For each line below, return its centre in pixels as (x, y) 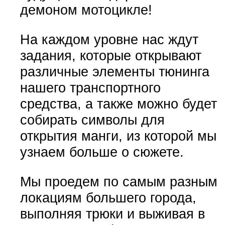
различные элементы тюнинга (115, 71)
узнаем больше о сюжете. (102, 152)
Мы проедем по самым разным (119, 182)
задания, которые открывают (110, 55)
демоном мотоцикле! (86, 10)
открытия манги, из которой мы (118, 136)
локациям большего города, (108, 198)
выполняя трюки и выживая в (112, 214)
